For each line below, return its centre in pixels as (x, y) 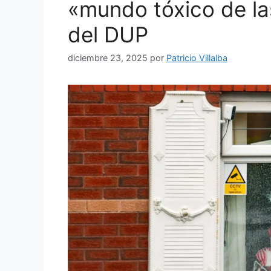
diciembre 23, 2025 (108, 58)
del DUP (108, 34)
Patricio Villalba (197, 58)
